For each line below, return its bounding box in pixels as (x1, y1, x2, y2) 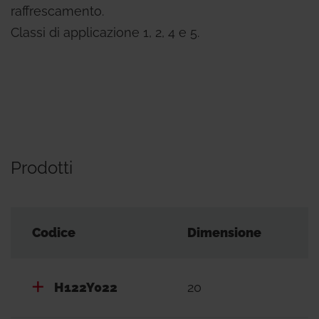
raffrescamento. (11, 4, 104, 19)
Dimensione (187, 225, 261, 240)
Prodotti (11, 157, 73, 178)
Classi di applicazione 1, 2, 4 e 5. (11, 25, 199, 40)
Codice (32, 225, 75, 240)
